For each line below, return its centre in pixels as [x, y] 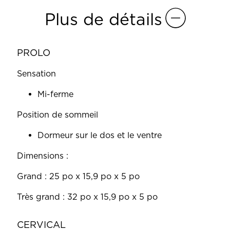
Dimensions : [42, 156]
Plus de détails [103, 20]
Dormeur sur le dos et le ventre [99, 136]
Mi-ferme [55, 94]
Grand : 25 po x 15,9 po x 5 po [78, 177]
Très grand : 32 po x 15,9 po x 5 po [87, 197]
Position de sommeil [57, 115]
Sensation [36, 74]
